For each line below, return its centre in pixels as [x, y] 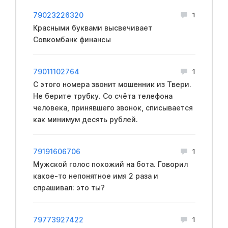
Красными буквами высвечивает [92, 27]
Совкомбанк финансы [72, 39]
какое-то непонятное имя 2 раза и [95, 176]
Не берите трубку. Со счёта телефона [103, 96]
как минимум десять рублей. [85, 119]
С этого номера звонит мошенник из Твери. [112, 84]
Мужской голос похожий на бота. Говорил [110, 164]
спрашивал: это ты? [69, 187]
